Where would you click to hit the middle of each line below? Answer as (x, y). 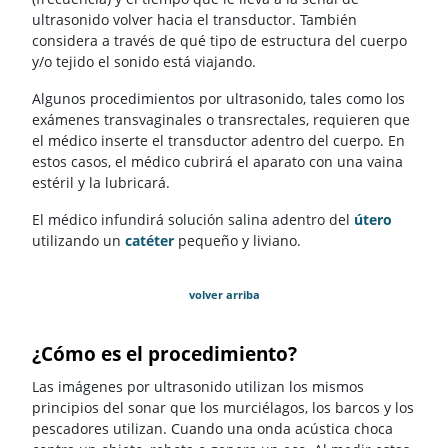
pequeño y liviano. (237, 241)
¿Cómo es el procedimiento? (164, 354)
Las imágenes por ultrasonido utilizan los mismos (198, 386)
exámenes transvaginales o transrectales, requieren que (221, 120)
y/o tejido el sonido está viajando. (144, 62)
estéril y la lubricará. (101, 183)
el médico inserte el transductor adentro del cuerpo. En (218, 141)
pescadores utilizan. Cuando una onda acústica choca (212, 428)
